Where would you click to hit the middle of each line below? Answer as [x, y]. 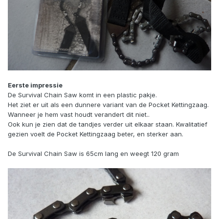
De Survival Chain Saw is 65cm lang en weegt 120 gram [93, 154]
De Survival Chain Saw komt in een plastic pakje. [82, 95]
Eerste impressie [35, 85]
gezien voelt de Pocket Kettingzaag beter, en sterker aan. [96, 134]
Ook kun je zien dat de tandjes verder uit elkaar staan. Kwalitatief [108, 124]
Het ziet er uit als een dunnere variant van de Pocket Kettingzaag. [108, 105]
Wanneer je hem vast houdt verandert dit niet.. [79, 115]
